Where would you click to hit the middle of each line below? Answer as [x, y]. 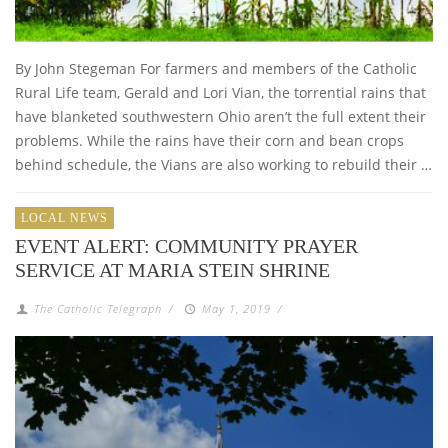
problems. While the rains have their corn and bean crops [209, 140]
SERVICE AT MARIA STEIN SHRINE [172, 269]
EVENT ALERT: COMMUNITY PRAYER [186, 245]
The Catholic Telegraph [98, 308]
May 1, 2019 [236, 308]
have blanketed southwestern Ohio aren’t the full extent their [220, 116]
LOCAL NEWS [64, 217]
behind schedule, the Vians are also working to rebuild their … [223, 164]
